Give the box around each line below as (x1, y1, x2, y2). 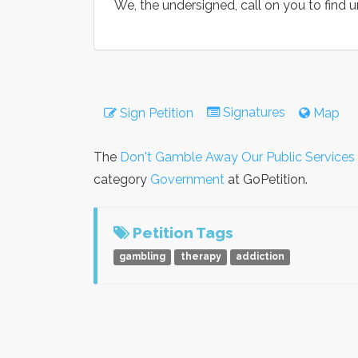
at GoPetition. (225, 171, 308, 187)
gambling (119, 251, 166, 263)
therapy (180, 251, 221, 263)
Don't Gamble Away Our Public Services (120, 149, 355, 165)
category (93, 171, 150, 187)
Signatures (220, 104, 288, 120)
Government (150, 171, 225, 187)
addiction (235, 251, 284, 263)
